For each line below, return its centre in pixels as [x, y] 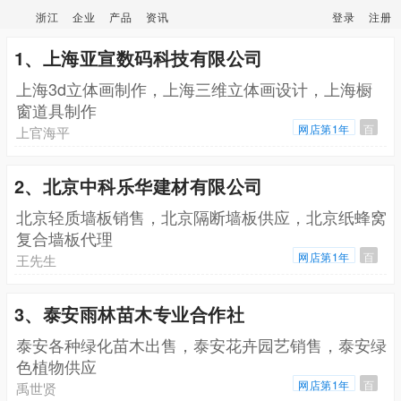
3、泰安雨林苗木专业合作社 [129, 313]
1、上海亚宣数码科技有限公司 [138, 57]
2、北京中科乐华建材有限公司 [138, 185]
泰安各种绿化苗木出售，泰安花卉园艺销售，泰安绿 [201, 344]
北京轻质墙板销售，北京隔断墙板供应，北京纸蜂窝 [201, 216]
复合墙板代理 [64, 238]
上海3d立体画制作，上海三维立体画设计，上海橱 [194, 88]
